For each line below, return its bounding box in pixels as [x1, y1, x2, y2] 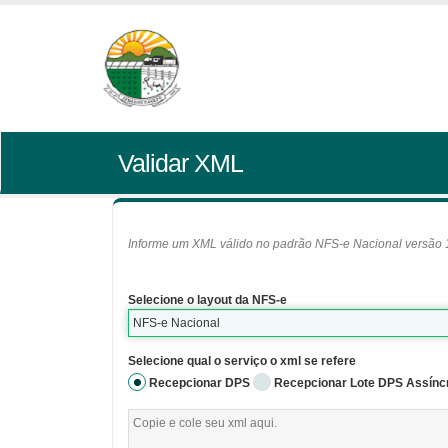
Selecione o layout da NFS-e [128, 293, 287, 307]
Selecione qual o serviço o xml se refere [128, 354, 356, 368]
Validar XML [117, 149, 243, 177]
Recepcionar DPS [149, 376, 250, 390]
